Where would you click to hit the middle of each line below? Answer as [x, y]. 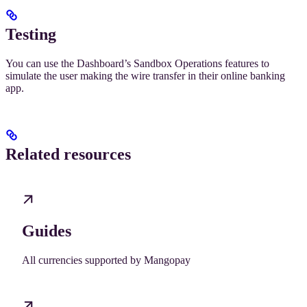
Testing [31, 34]
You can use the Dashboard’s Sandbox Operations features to [137, 63]
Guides [47, 231]
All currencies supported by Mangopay [106, 260]
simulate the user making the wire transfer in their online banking [145, 75]
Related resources [68, 154]
